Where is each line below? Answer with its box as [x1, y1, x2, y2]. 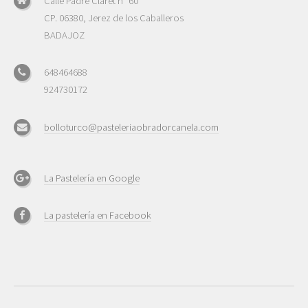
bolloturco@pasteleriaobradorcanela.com [44, 120, 219, 133]
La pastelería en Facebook [44, 209, 151, 222]
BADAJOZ [44, 28, 85, 41]
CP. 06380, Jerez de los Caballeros [44, 11, 184, 24]
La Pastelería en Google [44, 171, 140, 184]
